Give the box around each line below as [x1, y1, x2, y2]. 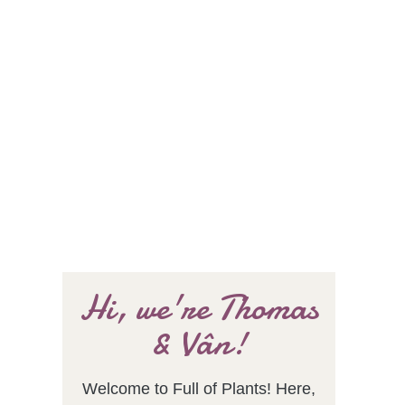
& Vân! [150, 318, 247, 368]
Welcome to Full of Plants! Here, [81, 380, 316, 398]
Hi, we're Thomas [79, 283, 318, 333]
